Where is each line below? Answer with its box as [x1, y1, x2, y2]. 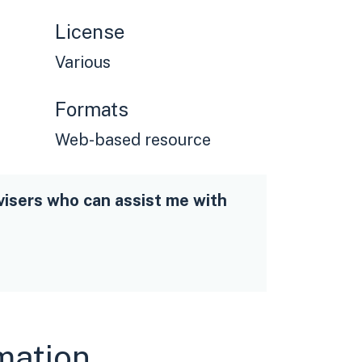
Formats [55, 98, 128, 121]
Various [55, 53, 111, 73]
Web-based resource [55, 130, 211, 150]
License [55, 20, 124, 44]
